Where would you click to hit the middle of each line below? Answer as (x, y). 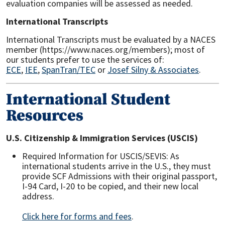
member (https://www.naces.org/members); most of (105, 49)
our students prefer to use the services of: (85, 60)
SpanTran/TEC (69, 70)
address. (38, 196)
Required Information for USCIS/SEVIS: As (101, 156)
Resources (45, 116)
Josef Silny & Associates (153, 70)
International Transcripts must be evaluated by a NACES (111, 39)
